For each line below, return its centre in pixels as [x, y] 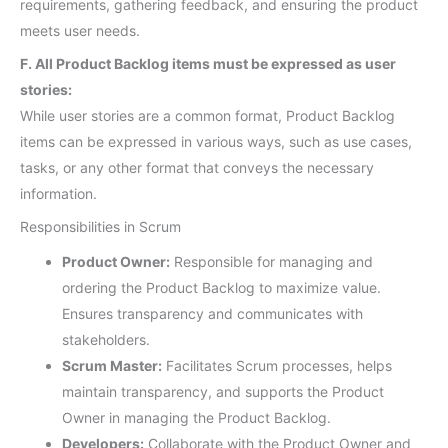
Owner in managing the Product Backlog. [196, 418]
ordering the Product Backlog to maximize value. [221, 288]
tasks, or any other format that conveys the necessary [197, 167]
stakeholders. [106, 340]
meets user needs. [80, 30]
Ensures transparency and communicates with [212, 314]
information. [58, 193]
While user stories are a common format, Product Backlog [207, 115]
